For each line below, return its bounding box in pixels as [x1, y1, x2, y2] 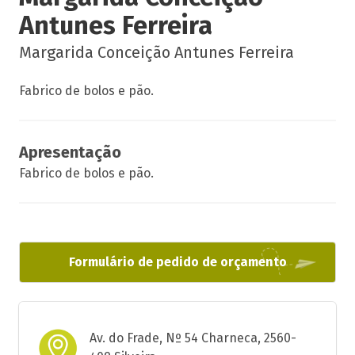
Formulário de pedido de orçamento [68, 254, 287, 269]
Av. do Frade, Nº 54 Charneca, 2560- [90, 330, 296, 345]
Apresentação [19, 143, 121, 162]
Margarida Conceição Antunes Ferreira [19, 43, 294, 62]
